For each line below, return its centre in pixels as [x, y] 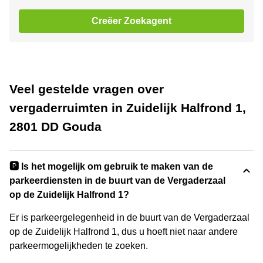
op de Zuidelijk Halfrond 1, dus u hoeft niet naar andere [124, 231]
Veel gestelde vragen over [87, 89]
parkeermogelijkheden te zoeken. [79, 245]
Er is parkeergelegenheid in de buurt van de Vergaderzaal [129, 217]
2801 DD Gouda [55, 126]
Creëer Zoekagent [131, 21]
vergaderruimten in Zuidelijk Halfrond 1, [128, 107]
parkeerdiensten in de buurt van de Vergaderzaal [117, 180]
